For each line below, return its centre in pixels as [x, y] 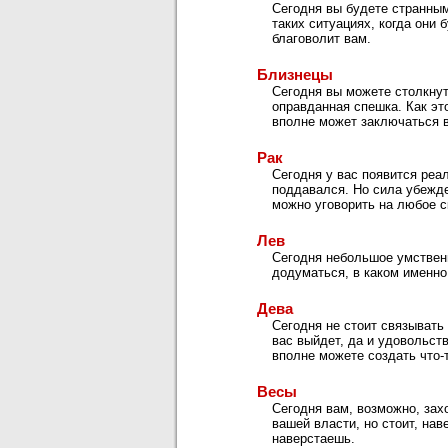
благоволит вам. [321, 38]
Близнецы [295, 74]
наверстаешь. [313, 438]
